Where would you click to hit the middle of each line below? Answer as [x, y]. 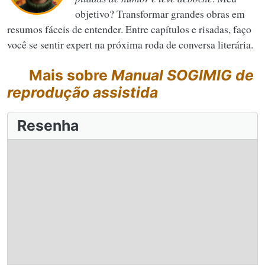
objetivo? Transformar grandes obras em [160, 13]
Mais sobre [68, 75]
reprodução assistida [83, 92]
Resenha [48, 125]
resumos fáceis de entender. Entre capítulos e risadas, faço [129, 29]
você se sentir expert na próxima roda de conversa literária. [130, 44]
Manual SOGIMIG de [182, 75]
